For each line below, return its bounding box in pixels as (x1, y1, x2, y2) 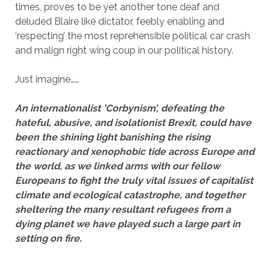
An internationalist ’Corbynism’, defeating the (14, 102, 224, 114)
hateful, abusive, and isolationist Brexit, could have (14, 116, 251, 128)
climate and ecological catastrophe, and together (14, 189, 245, 201)
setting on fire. (14, 232, 82, 244)
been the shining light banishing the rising (14, 131, 210, 143)
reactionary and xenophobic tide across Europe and (14, 145, 254, 157)
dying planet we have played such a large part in (14, 218, 240, 230)
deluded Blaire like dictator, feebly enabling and (14, 15, 224, 27)
